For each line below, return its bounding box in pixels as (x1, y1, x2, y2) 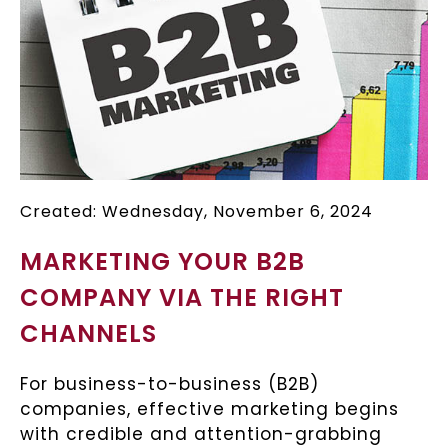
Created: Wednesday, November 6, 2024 (20, 199, 373, 223)
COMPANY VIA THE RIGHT (20, 280, 344, 314)
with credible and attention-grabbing (20, 421, 382, 446)
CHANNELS (20, 316, 157, 350)
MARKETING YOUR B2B (20, 244, 305, 278)
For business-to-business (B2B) (20, 371, 319, 396)
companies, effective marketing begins (20, 396, 399, 421)
